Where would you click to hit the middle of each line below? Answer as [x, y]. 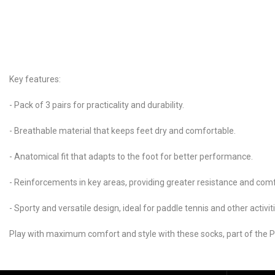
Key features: [35, 79]
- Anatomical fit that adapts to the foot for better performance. [131, 156]
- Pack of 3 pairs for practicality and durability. [97, 105]
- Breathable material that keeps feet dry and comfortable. [122, 130]
